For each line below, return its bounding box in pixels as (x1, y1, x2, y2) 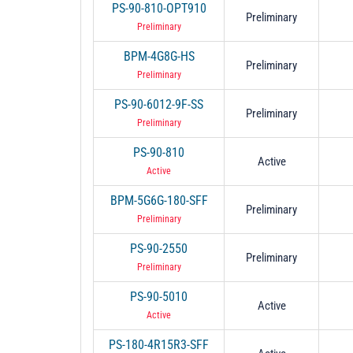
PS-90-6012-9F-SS (114, 96, 203, 112)
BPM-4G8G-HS (123, 48, 195, 64)
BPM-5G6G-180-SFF (110, 192, 208, 208)
